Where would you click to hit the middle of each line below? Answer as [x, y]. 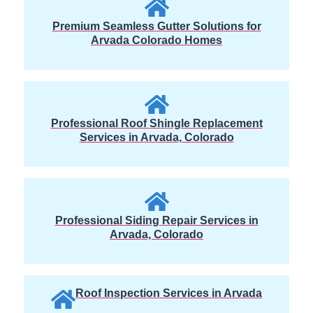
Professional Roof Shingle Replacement [156, 124]
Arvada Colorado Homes [156, 41]
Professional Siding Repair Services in [156, 221]
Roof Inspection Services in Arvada [169, 293]
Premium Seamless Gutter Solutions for [156, 27]
